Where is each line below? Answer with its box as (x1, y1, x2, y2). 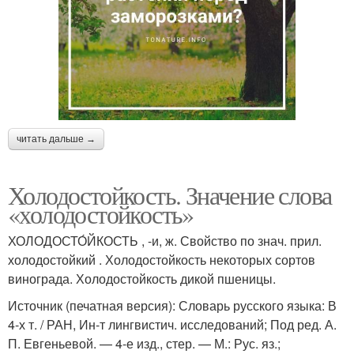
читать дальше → (17, 134, 96, 145)
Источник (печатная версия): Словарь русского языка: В (8, 296, 337, 315)
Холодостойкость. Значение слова (8, 178, 332, 213)
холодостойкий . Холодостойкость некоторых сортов (8, 250, 315, 269)
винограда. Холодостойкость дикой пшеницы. (8, 269, 276, 288)
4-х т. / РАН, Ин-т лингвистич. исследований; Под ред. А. (8, 315, 337, 334)
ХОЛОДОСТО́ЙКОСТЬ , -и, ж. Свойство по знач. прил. (8, 232, 322, 250)
